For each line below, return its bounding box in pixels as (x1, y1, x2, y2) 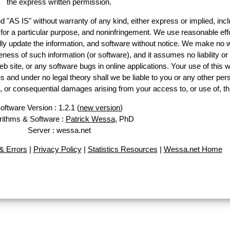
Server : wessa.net (27, 126, 91, 135)
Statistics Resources (87, 145, 158, 154)
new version (80, 103, 120, 112)
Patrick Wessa (65, 114, 115, 123)
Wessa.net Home (163, 145, 222, 154)
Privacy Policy (33, 145, 82, 154)
